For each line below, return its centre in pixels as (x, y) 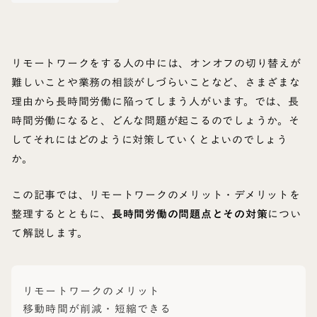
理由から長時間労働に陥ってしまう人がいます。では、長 (155, 102)
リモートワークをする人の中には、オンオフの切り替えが (156, 63)
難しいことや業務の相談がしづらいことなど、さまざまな (156, 82)
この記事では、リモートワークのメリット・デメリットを (156, 195)
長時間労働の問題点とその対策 (190, 214)
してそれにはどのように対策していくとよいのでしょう (150, 140)
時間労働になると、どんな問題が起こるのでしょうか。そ (156, 121)
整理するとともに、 (62, 214)
